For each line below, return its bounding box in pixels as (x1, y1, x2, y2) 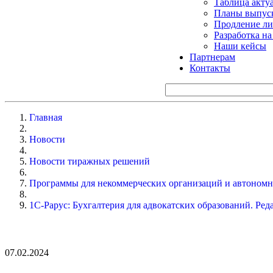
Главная (29, 112, 62, 122)
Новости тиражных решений (29, 155, 150, 166)
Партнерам (190, 51, 235, 62)
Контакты (190, 62, 230, 73)
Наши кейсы (214, 40, 266, 51)
